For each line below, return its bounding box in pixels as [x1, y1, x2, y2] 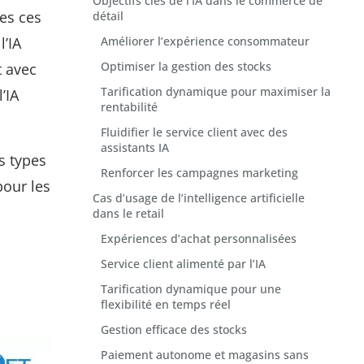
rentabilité [101, 99, 158, 115]
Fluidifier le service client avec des [101, 124, 288, 141]
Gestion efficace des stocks [101, 322, 247, 338]
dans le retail [93, 206, 164, 222]
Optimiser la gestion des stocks [101, 58, 271, 75]
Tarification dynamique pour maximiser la [101, 84, 331, 100]
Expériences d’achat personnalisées [101, 231, 297, 247]
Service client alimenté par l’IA [101, 256, 266, 272]
